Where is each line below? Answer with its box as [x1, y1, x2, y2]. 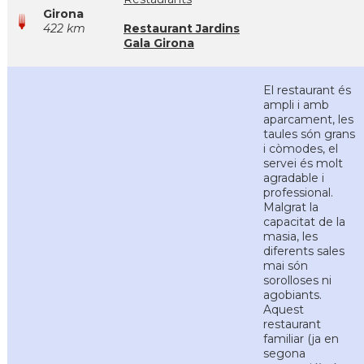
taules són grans [263, 127, 355, 141]
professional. [263, 185, 333, 200]
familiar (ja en [263, 331, 339, 346]
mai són [263, 258, 308, 273]
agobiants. [263, 288, 322, 302]
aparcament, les [263, 112, 353, 127]
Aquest [263, 302, 304, 317]
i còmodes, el [263, 141, 338, 156]
